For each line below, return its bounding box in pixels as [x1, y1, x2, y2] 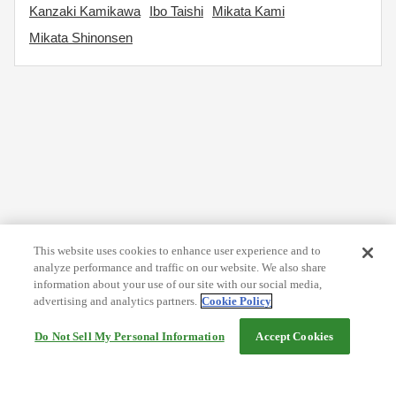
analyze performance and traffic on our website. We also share [34, 261, 327, 274]
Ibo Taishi [149, 4, 203, 19]
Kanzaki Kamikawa [29, 4, 141, 19]
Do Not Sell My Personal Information [34, 330, 225, 343]
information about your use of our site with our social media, [34, 278, 323, 291]
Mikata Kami [212, 4, 285, 19]
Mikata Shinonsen [29, 30, 133, 45]
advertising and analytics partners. [34, 294, 198, 308]
